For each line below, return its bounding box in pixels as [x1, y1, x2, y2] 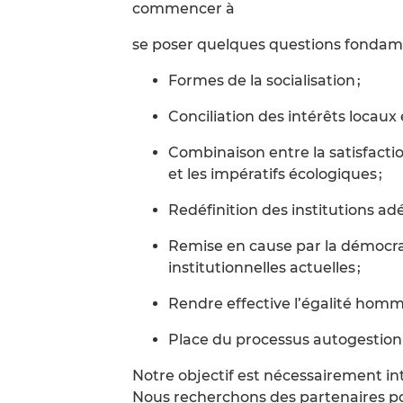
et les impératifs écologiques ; [168, 166, 382, 183]
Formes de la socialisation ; [168, 72, 361, 89]
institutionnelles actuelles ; [168, 259, 361, 276]
